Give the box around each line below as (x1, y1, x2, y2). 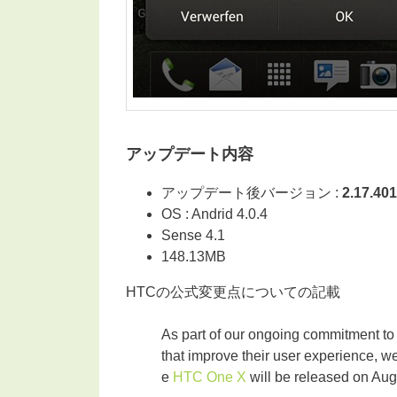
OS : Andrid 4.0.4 (161, 206, 268, 222)
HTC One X (173, 369, 246, 385)
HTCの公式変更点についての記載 (126, 284, 340, 300)
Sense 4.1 (161, 227, 225, 243)
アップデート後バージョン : (161, 184, 342, 200)
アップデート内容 (126, 144, 253, 163)
